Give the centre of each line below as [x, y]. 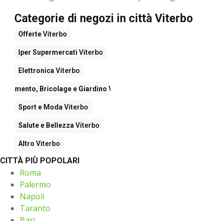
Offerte [30, 34]
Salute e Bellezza [46, 125]
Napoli [32, 196]
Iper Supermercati [48, 52]
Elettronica [36, 70]
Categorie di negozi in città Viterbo [104, 18]
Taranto [35, 208]
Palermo [35, 184]
